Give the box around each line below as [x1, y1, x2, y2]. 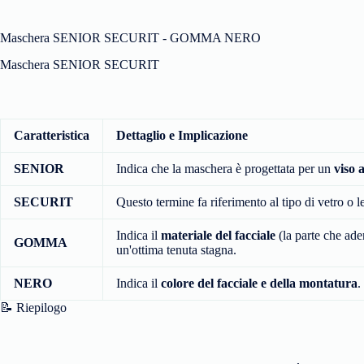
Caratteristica [14, 128, 89, 142]
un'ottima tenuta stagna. [116, 242, 236, 257]
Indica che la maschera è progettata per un [116, 161, 334, 175]
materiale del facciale [161, 227, 275, 242]
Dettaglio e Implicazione [116, 128, 248, 142]
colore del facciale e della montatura [161, 275, 357, 290]
